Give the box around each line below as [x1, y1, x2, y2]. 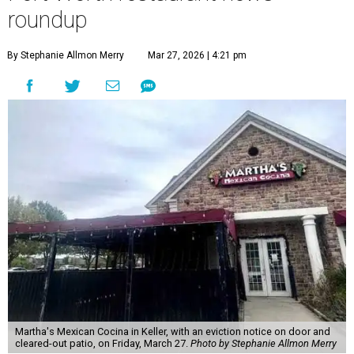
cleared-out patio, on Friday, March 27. [14, 337, 190, 350]
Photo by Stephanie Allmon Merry [190, 337, 337, 350]
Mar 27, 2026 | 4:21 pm [148, 50, 247, 62]
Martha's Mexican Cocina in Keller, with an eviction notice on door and [14, 326, 330, 338]
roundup [8, 6, 88, 34]
